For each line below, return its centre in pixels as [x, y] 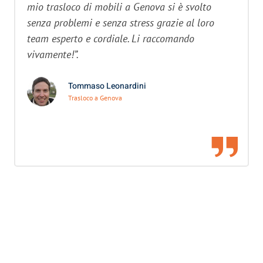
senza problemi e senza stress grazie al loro [121, 23]
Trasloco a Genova [95, 98]
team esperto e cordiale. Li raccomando [111, 38]
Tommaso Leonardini [107, 86]
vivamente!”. [53, 54]
